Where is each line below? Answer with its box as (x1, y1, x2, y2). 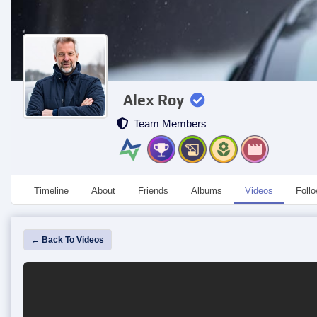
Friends (138, 185, 168, 196)
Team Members (128, 117, 207, 129)
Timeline (34, 185, 69, 196)
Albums (191, 185, 222, 196)
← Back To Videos (31, 235, 104, 245)
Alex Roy (123, 91, 184, 109)
